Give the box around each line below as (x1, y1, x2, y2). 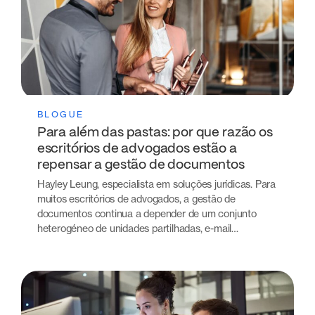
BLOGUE (37, 109, 84, 120)
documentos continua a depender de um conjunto (37, 207, 257, 219)
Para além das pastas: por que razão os (37, 126, 273, 139)
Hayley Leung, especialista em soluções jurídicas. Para (37, 177, 276, 190)
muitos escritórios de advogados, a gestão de (37, 192, 236, 205)
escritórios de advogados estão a (37, 142, 237, 155)
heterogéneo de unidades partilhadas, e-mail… (37, 221, 238, 234)
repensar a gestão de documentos (37, 158, 245, 172)
